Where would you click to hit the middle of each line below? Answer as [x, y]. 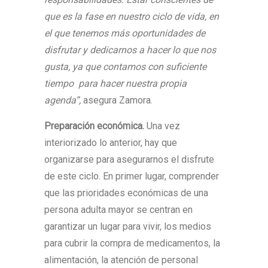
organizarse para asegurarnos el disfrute [129, 159]
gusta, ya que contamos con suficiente [125, 67]
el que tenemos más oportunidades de [125, 33]
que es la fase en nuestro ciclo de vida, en [132, 16]
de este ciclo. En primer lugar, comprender [132, 176]
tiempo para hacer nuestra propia [115, 83]
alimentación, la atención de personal [121, 260]
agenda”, [64, 100]
